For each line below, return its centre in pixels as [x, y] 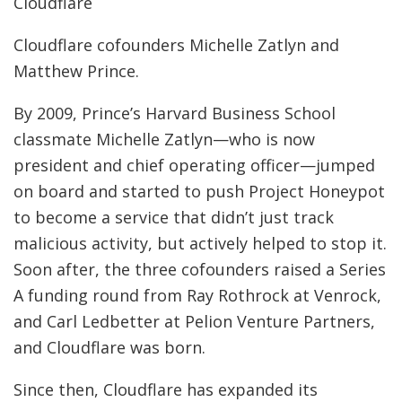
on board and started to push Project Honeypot [199, 192]
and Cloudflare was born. [109, 348]
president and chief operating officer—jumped [194, 166]
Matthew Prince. [76, 71]
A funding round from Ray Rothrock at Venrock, [197, 296]
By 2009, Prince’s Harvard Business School [175, 114]
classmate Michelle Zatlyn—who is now [164, 140]
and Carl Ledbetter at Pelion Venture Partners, [194, 322]
